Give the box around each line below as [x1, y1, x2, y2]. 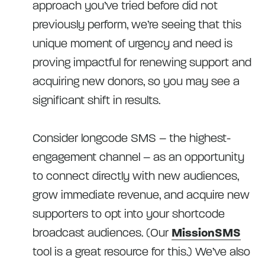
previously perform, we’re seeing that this [33, 17, 241, 32]
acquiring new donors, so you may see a [33, 74, 240, 89]
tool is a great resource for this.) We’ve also [33, 244, 250, 259]
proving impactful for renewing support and [33, 55, 251, 70]
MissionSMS [172, 225, 241, 240]
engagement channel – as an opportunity [33, 150, 244, 164]
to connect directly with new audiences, [33, 169, 239, 183]
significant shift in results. [33, 93, 160, 108]
